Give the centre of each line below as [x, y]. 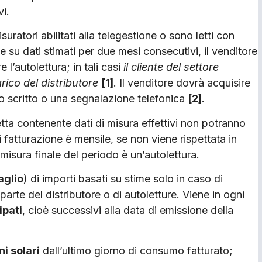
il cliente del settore [171, 67]
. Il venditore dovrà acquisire [182, 83]
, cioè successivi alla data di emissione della [128, 211]
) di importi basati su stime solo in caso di [123, 179]
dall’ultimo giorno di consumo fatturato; [136, 250]
